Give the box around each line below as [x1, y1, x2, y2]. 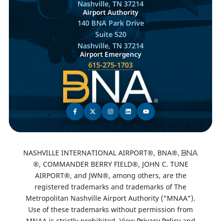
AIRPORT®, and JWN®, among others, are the [35, 170, 186, 180]
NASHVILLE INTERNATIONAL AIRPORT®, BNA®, [23, 147, 182, 157]
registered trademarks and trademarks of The [35, 182, 186, 191]
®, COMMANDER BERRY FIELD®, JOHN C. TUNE [33, 159, 188, 169]
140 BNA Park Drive [77, 18, 144, 28]
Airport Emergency [80, 49, 141, 59]
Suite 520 [95, 29, 126, 39]
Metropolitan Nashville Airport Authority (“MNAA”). [26, 193, 195, 203]
